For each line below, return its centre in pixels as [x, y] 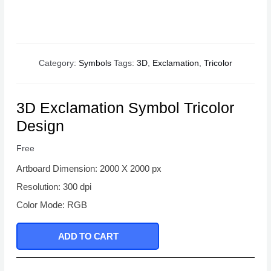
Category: [59, 64]
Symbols [95, 64]
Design [41, 126]
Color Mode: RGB [52, 205]
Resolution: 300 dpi [54, 187]
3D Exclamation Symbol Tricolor [126, 108]
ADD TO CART [88, 237]
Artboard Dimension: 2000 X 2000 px [89, 169]
